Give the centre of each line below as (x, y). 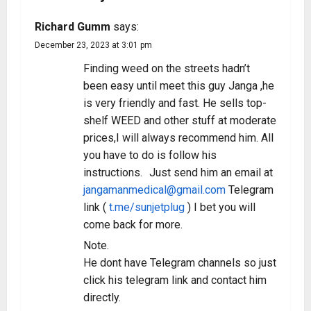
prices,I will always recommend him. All (178, 138)
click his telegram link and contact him (175, 280)
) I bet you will (220, 207)
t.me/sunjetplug (147, 207)
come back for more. (133, 225)
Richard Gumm (73, 27)
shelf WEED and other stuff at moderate (180, 120)
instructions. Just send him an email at (178, 173)
